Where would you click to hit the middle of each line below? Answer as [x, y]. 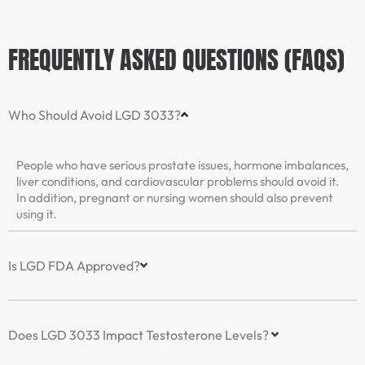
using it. [36, 213]
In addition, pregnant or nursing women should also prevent [175, 197]
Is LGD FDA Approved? [74, 265]
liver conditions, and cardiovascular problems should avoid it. [178, 181]
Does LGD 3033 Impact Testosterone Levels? [140, 334]
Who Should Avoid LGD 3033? [95, 114]
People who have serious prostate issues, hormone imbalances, [182, 165]
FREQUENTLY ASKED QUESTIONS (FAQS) [176, 59]
